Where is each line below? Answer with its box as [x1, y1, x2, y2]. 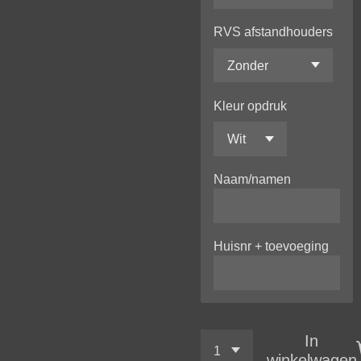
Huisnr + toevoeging [214, 239, 330, 254]
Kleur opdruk [214, 98, 288, 113]
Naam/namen [214, 172, 292, 187]
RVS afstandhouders [214, 24, 334, 39]
